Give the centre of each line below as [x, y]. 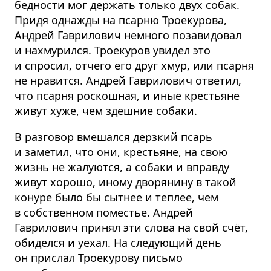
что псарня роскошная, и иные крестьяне [127, 96]
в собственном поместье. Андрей [104, 213]
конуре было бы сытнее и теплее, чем [116, 198]
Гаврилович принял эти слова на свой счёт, [131, 228]
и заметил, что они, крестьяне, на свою [121, 152]
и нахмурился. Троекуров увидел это [113, 51]
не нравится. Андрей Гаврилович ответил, [128, 81]
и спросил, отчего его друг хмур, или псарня [134, 66]
